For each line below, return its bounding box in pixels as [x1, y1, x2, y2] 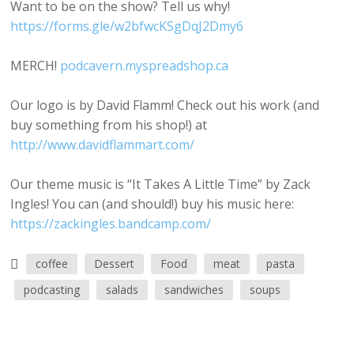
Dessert [94, 256, 135, 272]
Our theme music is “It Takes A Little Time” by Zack [10, 175, 311, 194]
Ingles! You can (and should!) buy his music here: [10, 195, 295, 213]
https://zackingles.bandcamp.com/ [10, 215, 212, 233]
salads [106, 282, 139, 298]
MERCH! [10, 57, 61, 75]
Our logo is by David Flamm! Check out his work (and [10, 96, 320, 115]
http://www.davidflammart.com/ [10, 136, 195, 154]
